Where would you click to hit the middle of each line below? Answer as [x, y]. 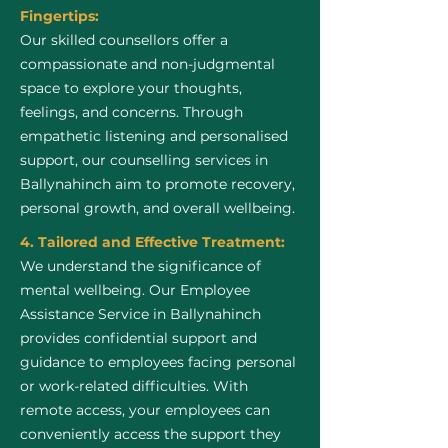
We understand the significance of [140, 266]
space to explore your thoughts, [131, 88]
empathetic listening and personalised [154, 136]
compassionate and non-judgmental [147, 64]
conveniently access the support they [150, 434]
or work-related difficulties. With [134, 386]
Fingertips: [59, 16]
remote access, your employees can [145, 410]
